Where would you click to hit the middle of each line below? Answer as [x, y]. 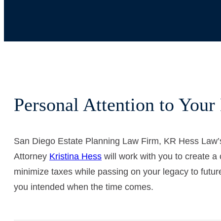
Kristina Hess [75, 156]
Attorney [32, 156]
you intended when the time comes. [84, 187]
